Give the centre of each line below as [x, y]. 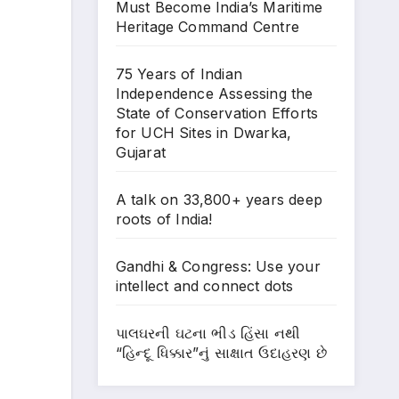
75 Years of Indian [179, 73]
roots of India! [164, 219]
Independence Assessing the [214, 93]
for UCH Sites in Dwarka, [204, 132]
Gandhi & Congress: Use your [218, 266]
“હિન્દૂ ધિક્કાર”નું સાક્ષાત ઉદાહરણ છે [221, 352]
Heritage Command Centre [208, 26]
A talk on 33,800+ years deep [219, 199]
